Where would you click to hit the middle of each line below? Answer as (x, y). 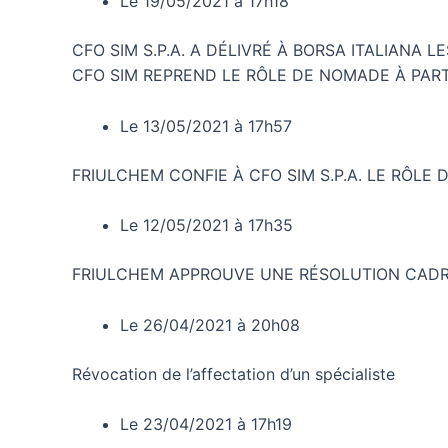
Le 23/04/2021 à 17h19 (206, 424)
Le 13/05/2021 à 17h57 (206, 125)
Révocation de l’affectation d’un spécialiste (233, 373)
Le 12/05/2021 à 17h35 (206, 225)
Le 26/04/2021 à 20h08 (210, 324)
